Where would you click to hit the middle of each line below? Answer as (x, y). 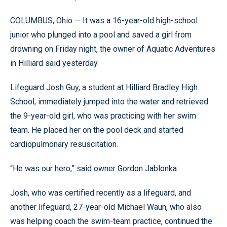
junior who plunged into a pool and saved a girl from (101, 35)
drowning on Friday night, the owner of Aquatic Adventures (113, 49)
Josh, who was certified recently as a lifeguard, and (101, 193)
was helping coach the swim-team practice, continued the (111, 221)
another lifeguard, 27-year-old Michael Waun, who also (106, 207)
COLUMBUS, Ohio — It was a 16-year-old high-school (104, 21)
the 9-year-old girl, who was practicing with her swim (103, 116)
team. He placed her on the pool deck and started (97, 130)
